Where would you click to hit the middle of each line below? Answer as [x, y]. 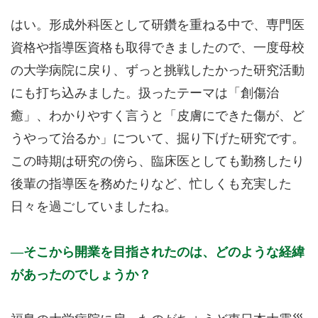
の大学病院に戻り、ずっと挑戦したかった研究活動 [158, 70]
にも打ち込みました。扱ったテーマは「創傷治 [145, 93]
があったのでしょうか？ [81, 274]
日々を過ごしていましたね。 [94, 207]
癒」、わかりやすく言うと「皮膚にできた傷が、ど [158, 116]
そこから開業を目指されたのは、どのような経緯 [164, 252]
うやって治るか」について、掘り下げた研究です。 [158, 138]
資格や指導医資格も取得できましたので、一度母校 [158, 48]
